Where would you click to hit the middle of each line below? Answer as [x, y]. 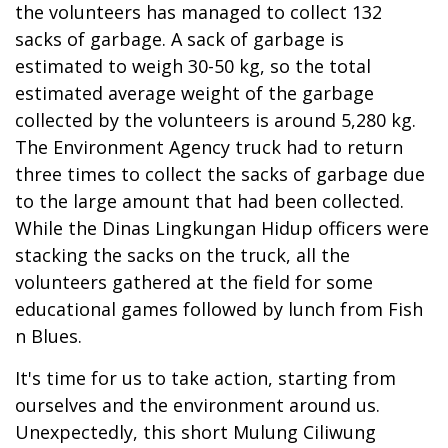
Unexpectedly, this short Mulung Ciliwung [195, 432]
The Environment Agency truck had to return [209, 147]
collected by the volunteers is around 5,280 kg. [215, 120]
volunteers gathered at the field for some [194, 282]
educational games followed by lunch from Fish [219, 309]
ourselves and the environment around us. [197, 405]
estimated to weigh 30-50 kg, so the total [193, 66]
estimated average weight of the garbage [194, 93]
